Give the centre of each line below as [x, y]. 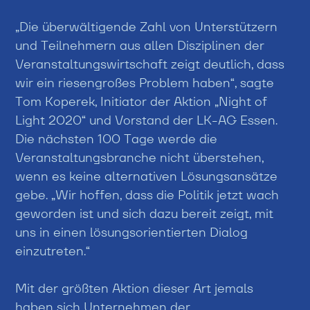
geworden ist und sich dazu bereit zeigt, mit [145, 213]
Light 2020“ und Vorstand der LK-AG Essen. [147, 120]
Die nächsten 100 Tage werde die [117, 138]
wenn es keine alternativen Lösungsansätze [147, 176]
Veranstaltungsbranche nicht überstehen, [140, 157]
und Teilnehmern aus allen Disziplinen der [140, 45]
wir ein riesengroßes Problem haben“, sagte [145, 82]
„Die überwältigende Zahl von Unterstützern [147, 26]
